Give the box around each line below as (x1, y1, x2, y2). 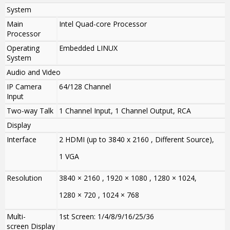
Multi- (7, 212, 26, 222)
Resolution (7, 173, 42, 183)
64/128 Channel (59, 82, 111, 92)
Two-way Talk (7, 106, 53, 116)
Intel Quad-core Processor (59, 19, 147, 29)
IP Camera (7, 82, 42, 92)
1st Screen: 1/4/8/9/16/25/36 (59, 212, 154, 222)
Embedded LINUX (59, 43, 118, 53)
